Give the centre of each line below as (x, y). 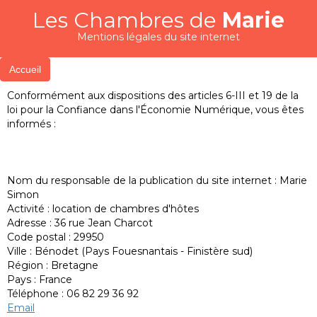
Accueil (25, 69)
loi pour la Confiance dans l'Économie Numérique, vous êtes (155, 110)
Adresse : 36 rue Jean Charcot (80, 223)
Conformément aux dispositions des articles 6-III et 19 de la (153, 96)
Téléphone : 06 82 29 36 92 (73, 294)
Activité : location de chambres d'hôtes (103, 209)
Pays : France (40, 279)
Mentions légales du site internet (158, 37)
